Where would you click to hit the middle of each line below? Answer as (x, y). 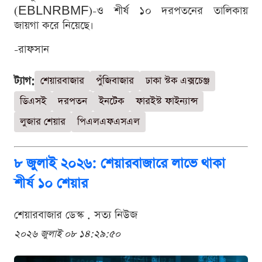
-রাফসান (32, 50)
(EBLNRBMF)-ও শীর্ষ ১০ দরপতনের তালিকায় (131, 11)
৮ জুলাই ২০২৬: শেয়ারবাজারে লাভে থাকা (120, 164)
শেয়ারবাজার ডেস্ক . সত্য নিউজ (76, 215)
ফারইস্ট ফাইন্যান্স (167, 102)
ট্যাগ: (24, 81)
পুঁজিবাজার (115, 81)
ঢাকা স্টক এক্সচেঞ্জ (177, 81)
